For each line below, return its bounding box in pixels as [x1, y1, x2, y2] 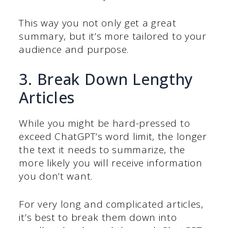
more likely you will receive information [19, 156, 203, 170]
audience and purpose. [19, 42, 129, 56]
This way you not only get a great [19, 16, 177, 30]
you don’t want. [19, 169, 93, 183]
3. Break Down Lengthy [19, 69, 194, 90]
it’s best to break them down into [19, 210, 177, 224]
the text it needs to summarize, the [19, 143, 185, 157]
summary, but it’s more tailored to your [19, 29, 207, 43]
